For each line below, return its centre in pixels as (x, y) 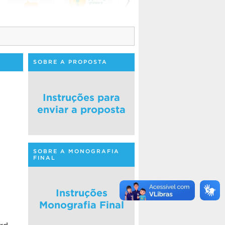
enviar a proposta (81, 109)
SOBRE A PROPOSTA (70, 62)
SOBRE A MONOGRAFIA (76, 151)
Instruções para (81, 97)
